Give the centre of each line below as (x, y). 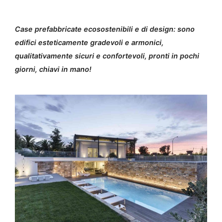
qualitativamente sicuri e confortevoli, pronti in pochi (107, 56)
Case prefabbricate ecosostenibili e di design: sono (105, 29)
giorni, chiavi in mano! (53, 69)
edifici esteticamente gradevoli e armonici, (89, 42)
